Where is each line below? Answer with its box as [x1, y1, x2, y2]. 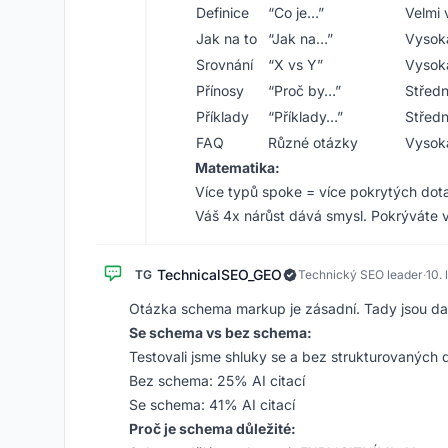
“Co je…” [268, 4, 324, 21]
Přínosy [196, 82, 244, 99]
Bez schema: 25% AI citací [129, 372, 305, 389]
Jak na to [196, 30, 257, 47]
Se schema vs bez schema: [129, 324, 312, 341]
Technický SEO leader [298, 267, 423, 282]
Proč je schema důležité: [129, 420, 296, 437]
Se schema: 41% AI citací [129, 396, 295, 413]
